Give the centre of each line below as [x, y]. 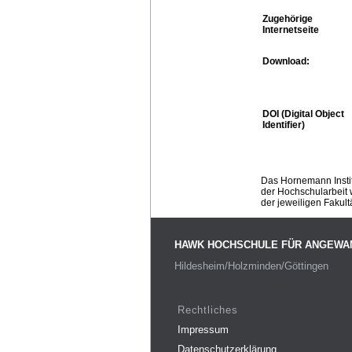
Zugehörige [288, 18]
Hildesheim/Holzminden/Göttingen [251, 266]
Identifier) [284, 125]
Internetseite [291, 29]
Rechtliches [208, 310]
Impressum [203, 329]
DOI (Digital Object [303, 114]
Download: [286, 61]
